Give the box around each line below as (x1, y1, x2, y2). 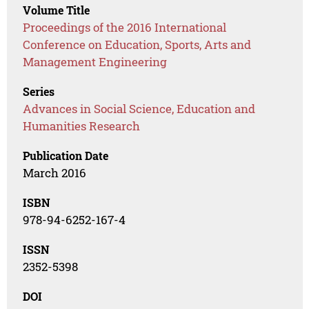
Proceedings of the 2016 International (23, 19, 227, 36)
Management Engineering (23, 54, 168, 70)
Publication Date (23, 148, 109, 163)
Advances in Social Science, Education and (23, 101, 256, 117)
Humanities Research (23, 118, 141, 134)
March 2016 (23, 165, 87, 181)
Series (23, 84, 55, 99)
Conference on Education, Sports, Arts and (23, 37, 252, 53)
